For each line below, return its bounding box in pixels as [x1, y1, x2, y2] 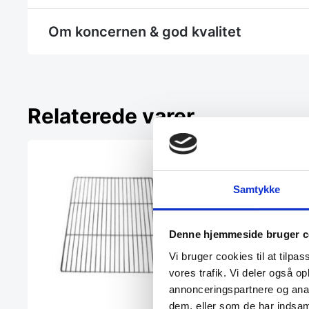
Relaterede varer [28, 103, 195, 129]
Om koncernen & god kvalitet [48, 23, 241, 41]
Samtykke [232, 183, 281, 195]
